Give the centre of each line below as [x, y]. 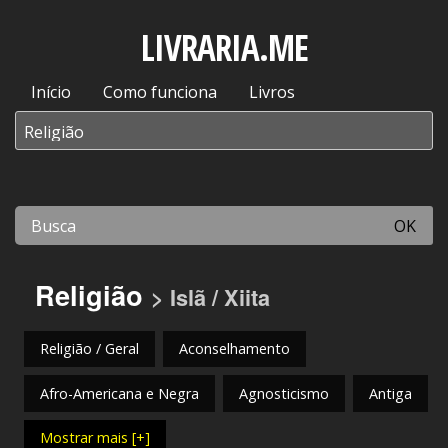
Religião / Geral [89, 349]
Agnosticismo [284, 393]
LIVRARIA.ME [224, 47]
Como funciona [160, 92]
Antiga [390, 393]
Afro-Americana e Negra [119, 393]
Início [51, 92]
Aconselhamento [234, 349]
